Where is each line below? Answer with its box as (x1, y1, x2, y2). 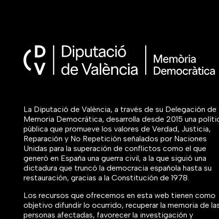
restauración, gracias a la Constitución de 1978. (23, 173, 189, 183)
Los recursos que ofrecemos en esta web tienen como (23, 191, 216, 200)
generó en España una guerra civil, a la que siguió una (23, 153, 206, 163)
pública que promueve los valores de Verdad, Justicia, (23, 124, 211, 134)
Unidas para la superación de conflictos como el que (23, 144, 206, 153)
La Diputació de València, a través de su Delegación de (23, 105, 217, 114)
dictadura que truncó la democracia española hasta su (23, 163, 212, 173)
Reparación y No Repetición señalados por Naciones (23, 134, 207, 144)
